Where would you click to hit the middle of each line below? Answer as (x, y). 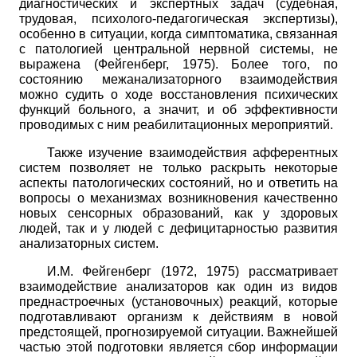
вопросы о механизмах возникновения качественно (178, 198)
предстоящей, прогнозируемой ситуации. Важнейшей (178, 331)
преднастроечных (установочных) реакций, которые (178, 301)
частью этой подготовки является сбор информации (178, 347)
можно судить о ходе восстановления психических (178, 94)
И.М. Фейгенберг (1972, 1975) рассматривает (192, 271)
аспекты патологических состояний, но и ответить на (178, 182)
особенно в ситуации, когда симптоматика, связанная (178, 33)
